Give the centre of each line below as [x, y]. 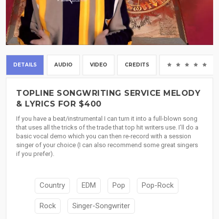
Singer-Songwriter [101, 206]
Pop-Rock [158, 186]
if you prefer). [35, 154]
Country [52, 186]
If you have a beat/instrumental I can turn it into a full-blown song [107, 119]
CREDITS [137, 65]
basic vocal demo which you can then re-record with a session [104, 136]
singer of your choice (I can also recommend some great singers [107, 145]
